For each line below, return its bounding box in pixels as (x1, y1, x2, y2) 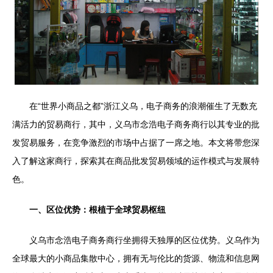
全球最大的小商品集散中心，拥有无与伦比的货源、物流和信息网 (12, 253, 260, 263)
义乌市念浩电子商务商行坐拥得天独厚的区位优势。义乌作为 (29, 235, 260, 245)
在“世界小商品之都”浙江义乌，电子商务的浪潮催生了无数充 (29, 101, 257, 111)
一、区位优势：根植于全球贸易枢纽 (29, 205, 166, 214)
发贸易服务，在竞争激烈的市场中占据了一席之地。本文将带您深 (12, 138, 260, 147)
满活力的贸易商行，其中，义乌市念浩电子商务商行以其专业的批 (12, 119, 260, 129)
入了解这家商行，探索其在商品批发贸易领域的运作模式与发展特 (12, 156, 260, 166)
